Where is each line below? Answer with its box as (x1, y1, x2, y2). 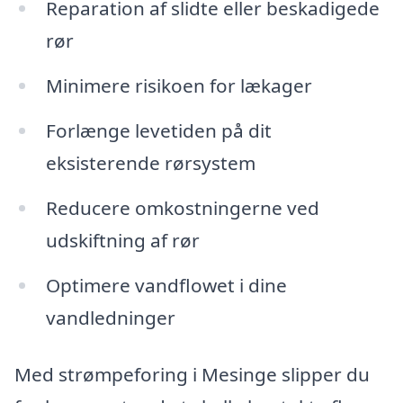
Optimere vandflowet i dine (45, 272, 287, 298)
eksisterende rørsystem (45, 149, 255, 175)
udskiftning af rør (45, 227, 200, 253)
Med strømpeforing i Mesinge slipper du (14, 362, 370, 388)
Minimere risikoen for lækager (45, 73, 312, 99)
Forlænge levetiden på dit (45, 117, 272, 143)
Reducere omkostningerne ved (45, 194, 319, 220)
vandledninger (45, 304, 175, 330)
